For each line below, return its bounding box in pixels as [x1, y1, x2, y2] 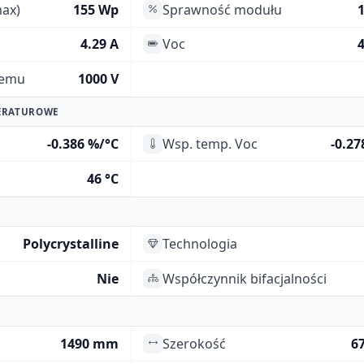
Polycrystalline [23, 235, 119, 253]
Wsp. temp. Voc [162, 135, 258, 154]
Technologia [162, 235, 238, 253]
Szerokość [162, 334, 227, 353]
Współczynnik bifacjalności [162, 269, 327, 288]
